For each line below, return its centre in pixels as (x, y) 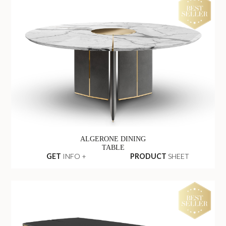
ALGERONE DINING (113, 138)
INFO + (73, 156)
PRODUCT (149, 156)
